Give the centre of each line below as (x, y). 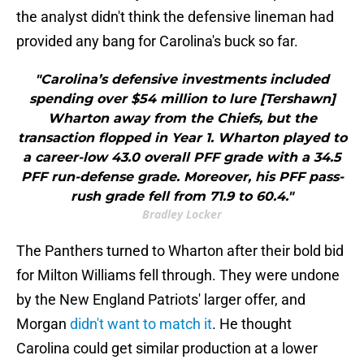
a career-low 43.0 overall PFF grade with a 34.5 (182, 158)
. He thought (252, 324)
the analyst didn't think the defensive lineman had (175, 17)
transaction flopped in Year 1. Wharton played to (182, 138)
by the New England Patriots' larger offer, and (161, 300)
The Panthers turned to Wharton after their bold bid (180, 251)
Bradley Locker (182, 214)
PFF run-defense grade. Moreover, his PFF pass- (182, 177)
